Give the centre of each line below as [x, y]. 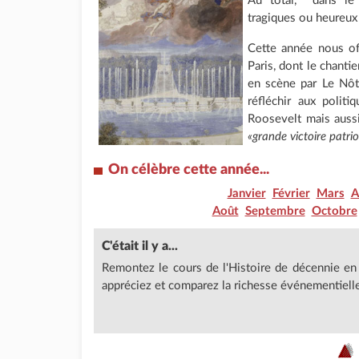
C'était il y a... [140, 246]
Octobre [334, 211]
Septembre [275, 211]
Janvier [246, 194]
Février [291, 194]
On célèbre [144, 170]
